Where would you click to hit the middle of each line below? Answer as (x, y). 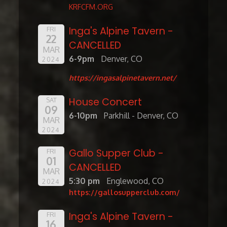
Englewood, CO (135, 181)
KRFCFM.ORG (91, 7)
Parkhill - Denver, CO (141, 115)
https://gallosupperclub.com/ (125, 192)
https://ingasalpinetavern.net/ (123, 77)
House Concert (106, 102)
